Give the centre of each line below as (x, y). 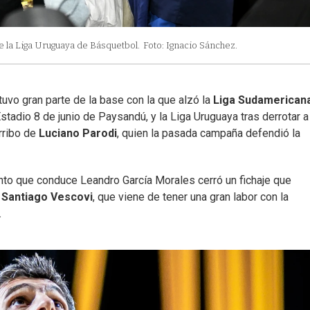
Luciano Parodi (78, 134)
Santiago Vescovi (47, 197)
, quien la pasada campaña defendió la (209, 134)
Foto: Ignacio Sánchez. (190, 46)
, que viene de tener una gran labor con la (191, 197)
